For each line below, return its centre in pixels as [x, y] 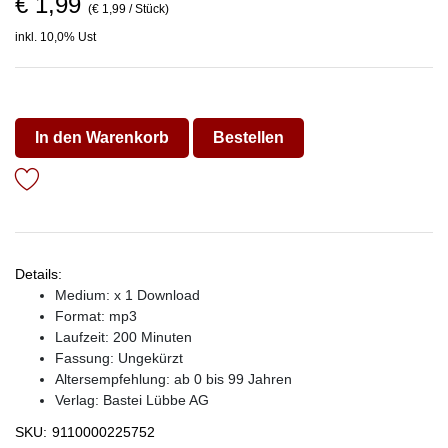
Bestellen [248, 137]
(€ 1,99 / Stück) [128, 9]
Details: [38, 274]
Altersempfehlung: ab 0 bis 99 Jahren [173, 379]
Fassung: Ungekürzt [119, 358]
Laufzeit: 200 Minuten [123, 337]
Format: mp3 [96, 316]
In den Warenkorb [102, 137]
